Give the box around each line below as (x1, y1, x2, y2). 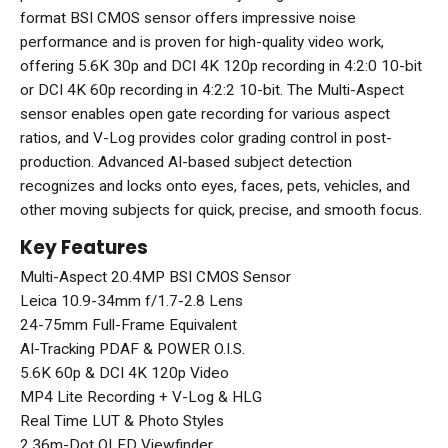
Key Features (20, 234, 148, 262)
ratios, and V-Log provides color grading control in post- (20, 129, 392, 148)
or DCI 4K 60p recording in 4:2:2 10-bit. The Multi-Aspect (20, 81, 404, 100)
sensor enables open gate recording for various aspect (20, 105, 390, 124)
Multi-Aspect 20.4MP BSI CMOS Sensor (20, 268, 291, 287)
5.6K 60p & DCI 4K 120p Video (20, 364, 229, 383)
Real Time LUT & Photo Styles (20, 412, 224, 431)
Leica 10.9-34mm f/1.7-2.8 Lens (20, 292, 243, 311)
